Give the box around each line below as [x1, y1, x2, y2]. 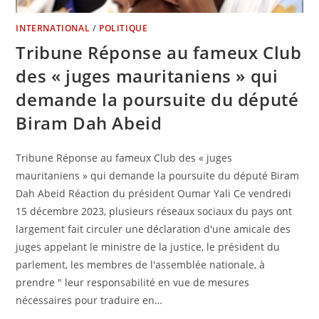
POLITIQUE [99, 22, 148, 35]
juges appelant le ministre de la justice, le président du [16, 240, 281, 254]
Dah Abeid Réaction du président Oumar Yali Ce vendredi [16, 187, 292, 201]
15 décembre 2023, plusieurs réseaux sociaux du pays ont [16, 204, 293, 219]
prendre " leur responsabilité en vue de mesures [16, 276, 250, 290]
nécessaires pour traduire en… [16, 293, 163, 308]
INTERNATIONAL [16, 22, 90, 35]
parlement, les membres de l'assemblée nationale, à [16, 258, 266, 272]
